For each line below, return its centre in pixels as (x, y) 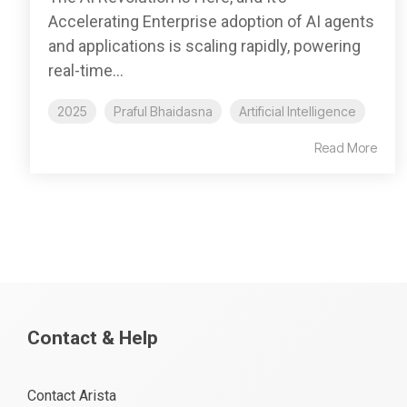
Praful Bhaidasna (163, 111)
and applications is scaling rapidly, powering (204, 45)
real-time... (86, 70)
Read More (346, 147)
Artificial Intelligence (298, 111)
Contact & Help (93, 338)
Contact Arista (72, 395)
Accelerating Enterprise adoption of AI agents (211, 21)
